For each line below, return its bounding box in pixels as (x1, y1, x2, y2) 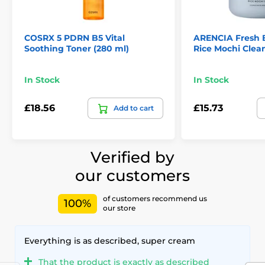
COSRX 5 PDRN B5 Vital (24, 32, 125, 43)
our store (103, 203, 135, 213)
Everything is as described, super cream (24, 235, 195, 246)
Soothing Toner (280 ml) (24, 43, 129, 54)
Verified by (91, 147, 174, 167)
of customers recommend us (103, 194, 207, 203)
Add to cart (114, 103, 154, 112)
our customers (75, 166, 190, 185)
